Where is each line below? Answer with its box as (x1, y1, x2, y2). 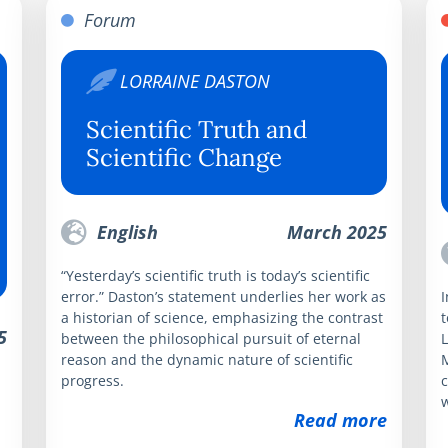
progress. (61, 370, 124, 390)
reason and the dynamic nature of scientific (61, 349, 353, 369)
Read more (294, 407, 387, 432)
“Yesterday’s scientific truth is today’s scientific (61, 265, 370, 285)
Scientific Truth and (86, 113, 307, 145)
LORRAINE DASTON (120, 68, 270, 93)
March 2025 (287, 219, 387, 244)
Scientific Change (86, 141, 282, 173)
